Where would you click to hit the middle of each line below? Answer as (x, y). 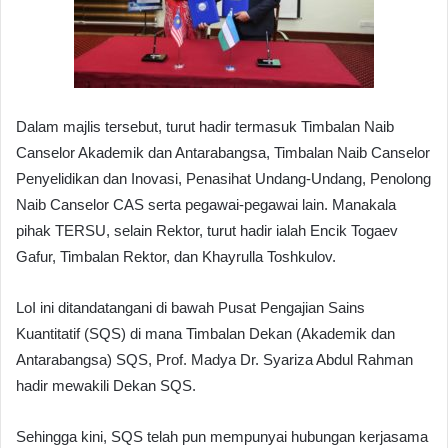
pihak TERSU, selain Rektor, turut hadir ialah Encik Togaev (207, 230)
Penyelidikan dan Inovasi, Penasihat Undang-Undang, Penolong (223, 178)
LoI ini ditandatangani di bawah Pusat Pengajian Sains (190, 307)
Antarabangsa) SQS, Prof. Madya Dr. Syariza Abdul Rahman (214, 359)
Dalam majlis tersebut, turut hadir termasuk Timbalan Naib (205, 126)
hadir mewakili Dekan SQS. (106, 385)
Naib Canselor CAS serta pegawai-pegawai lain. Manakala (206, 204)
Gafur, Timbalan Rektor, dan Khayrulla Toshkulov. (176, 256)
